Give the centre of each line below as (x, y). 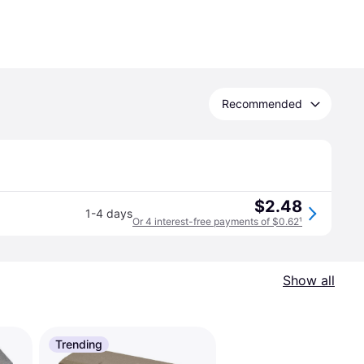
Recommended (262, 104)
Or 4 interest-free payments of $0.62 (216, 221)
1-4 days (109, 213)
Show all (309, 280)
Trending (79, 344)
